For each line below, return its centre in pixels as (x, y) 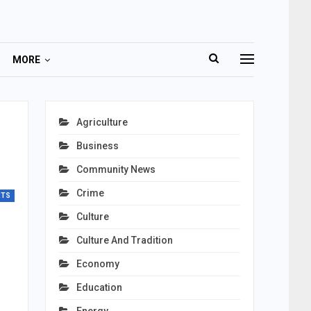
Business (97, 146)
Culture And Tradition (124, 240)
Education (99, 287)
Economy (98, 264)
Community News (116, 169)
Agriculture (102, 122)
